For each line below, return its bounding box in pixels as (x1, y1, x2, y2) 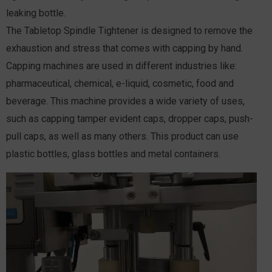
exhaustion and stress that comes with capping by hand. (6, 42, 243, 54)
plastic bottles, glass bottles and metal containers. (6, 148, 220, 160)
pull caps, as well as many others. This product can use (6, 130, 239, 142)
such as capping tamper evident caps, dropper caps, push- (6, 112, 253, 124)
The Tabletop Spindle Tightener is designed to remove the (6, 24, 253, 36)
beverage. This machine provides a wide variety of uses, (6, 95, 245, 107)
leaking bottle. (6, 7, 66, 19)
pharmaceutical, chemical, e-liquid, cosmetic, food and (6, 77, 234, 89)
